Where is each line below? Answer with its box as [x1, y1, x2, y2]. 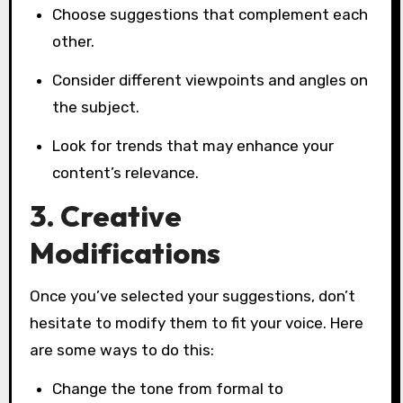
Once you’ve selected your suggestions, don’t [29, 287, 355, 306]
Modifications [29, 234, 220, 271]
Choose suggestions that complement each [52, 5, 369, 24]
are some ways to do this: [29, 341, 214, 360]
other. [52, 32, 95, 51]
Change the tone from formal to [52, 380, 284, 399]
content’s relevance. [52, 163, 200, 182]
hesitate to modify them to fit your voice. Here [29, 314, 363, 333]
